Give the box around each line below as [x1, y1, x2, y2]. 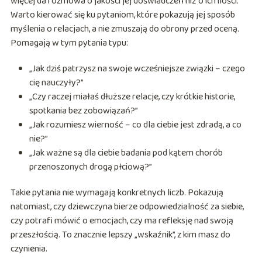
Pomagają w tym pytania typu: [10, 36, 128, 51]
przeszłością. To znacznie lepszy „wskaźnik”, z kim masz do [10, 227, 230, 243]
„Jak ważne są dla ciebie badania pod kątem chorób [29, 146, 223, 161]
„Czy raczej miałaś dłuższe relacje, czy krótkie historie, [29, 89, 235, 105]
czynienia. [10, 242, 47, 257]
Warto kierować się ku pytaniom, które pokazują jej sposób [10, 8, 235, 23]
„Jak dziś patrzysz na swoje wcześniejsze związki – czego [29, 61, 245, 77]
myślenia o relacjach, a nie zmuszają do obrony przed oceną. [10, 22, 239, 37]
